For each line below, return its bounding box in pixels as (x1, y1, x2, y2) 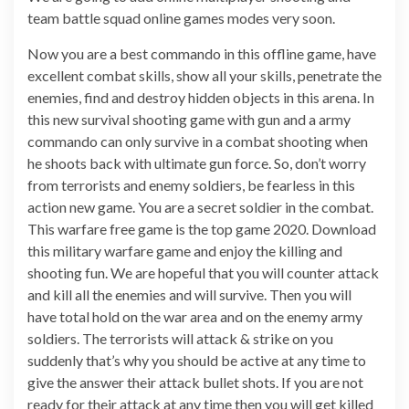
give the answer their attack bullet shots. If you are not (27, 373, 363, 392)
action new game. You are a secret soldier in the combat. (27, 198, 373, 216)
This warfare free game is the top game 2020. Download (27, 220, 376, 238)
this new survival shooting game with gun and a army (27, 110, 351, 129)
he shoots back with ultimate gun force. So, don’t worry (27, 154, 366, 173)
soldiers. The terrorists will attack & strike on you (27, 330, 333, 348)
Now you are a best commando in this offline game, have (27, 45, 376, 63)
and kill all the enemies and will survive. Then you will (27, 286, 351, 304)
